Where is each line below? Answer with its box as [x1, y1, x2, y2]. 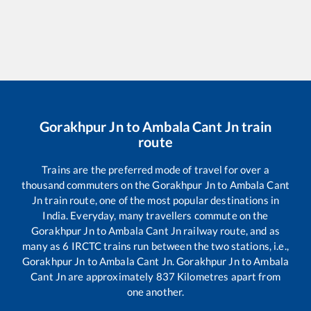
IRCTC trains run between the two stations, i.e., [69, 239, 289, 253]
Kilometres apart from [174, 270, 280, 283]
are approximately [66, 270, 156, 283]
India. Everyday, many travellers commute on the [42, 209, 269, 222]
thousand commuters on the [22, 178, 153, 192]
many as [22, 239, 63, 253]
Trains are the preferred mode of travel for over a [42, 163, 269, 176]
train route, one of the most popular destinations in [42, 194, 280, 207]
